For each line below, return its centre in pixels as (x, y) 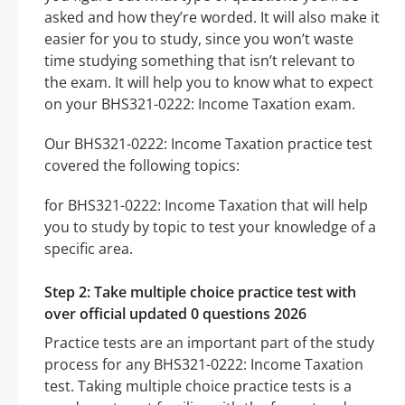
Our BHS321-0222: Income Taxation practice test (208, 144)
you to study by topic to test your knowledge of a (210, 227)
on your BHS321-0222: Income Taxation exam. (200, 104)
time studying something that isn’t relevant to (200, 61)
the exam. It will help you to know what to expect (209, 83)
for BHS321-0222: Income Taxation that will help (206, 206)
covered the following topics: (142, 166)
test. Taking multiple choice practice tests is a (198, 386)
